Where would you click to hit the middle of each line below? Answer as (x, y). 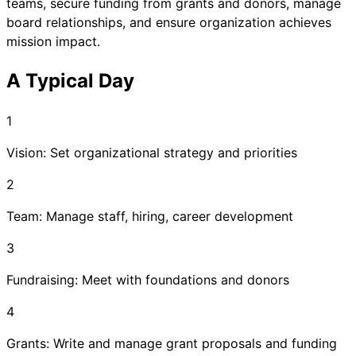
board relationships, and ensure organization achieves (169, 23)
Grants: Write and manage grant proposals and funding (172, 344)
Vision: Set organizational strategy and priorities (152, 153)
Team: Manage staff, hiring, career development (150, 217)
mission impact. (53, 42)
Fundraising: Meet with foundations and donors (148, 280)
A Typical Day (70, 81)
